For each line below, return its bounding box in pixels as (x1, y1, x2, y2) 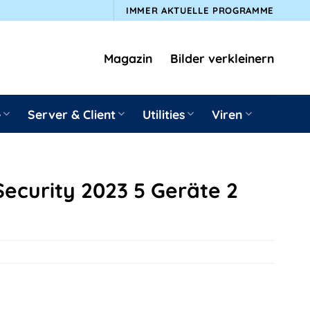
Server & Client (27, 106, 116, 122)
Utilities (143, 106, 185, 122)
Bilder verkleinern (170, 50, 274, 66)
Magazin (104, 50, 152, 66)
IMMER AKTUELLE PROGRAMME (126, 4, 274, 16)
